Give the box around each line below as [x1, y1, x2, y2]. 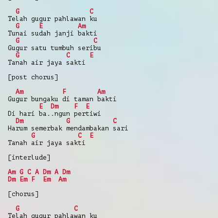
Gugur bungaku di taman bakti [8, 95, 117, 103]
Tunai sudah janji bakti [8, 29, 97, 37]
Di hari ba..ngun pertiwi [8, 109, 101, 117]
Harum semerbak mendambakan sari [8, 124, 128, 132]
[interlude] [8, 153, 51, 161]
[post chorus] [8, 73, 58, 81]
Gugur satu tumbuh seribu [8, 44, 101, 52]
